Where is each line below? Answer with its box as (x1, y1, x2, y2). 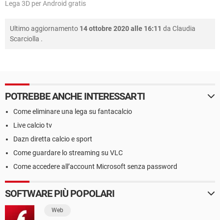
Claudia (172, 25, 195, 33)
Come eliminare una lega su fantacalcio (13, 108, 132, 116)
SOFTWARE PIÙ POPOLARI (5, 188, 115, 200)
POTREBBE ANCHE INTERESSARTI (5, 90, 145, 103)
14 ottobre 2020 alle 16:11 (80, 25, 162, 33)
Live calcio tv (13, 121, 52, 130)
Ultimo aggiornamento (10, 25, 80, 33)
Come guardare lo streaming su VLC (13, 149, 123, 157)
